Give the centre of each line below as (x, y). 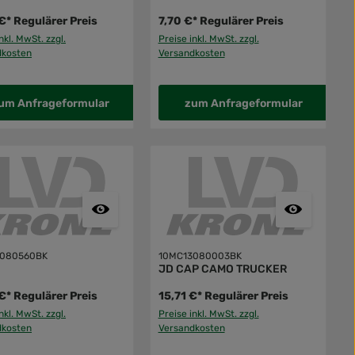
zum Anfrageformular (243, 103)
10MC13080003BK (200, 256)
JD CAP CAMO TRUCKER (222, 269)
